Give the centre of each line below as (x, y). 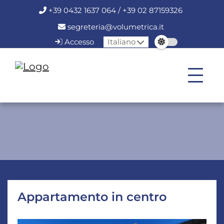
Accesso (78, 42)
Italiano (121, 42)
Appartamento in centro (92, 197)
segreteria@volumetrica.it (115, 27)
